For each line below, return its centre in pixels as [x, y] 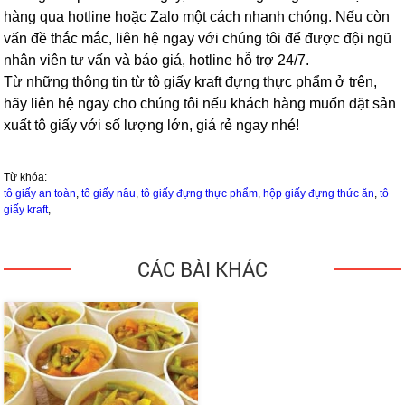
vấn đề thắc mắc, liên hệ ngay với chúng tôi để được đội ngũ [198, 39]
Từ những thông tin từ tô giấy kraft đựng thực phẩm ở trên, [191, 82]
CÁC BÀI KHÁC [202, 269]
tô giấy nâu [109, 194]
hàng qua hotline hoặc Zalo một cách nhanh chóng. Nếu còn [197, 17]
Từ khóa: [26, 178]
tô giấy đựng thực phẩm [200, 194]
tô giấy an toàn [40, 194]
